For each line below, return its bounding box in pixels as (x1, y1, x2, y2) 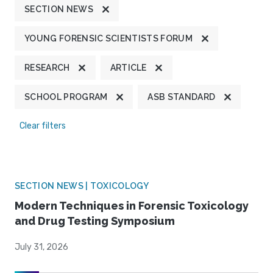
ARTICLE (110, 63, 147, 73)
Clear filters (19, 121, 66, 132)
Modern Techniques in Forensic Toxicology (15, 199, 249, 213)
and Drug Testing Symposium (15, 214, 175, 228)
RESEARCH (24, 63, 70, 73)
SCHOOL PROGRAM (24, 92, 108, 102)
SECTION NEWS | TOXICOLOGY (15, 181, 149, 191)
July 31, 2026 (15, 242, 68, 253)
